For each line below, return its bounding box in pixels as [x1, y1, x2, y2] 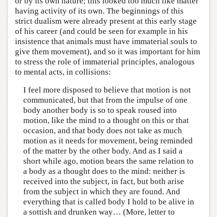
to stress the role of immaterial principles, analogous [15, 57, 195, 66]
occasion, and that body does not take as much [23, 126, 182, 135]
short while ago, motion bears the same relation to [23, 156, 194, 166]
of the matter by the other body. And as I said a [23, 146, 183, 155]
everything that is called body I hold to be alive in [23, 197, 194, 206]
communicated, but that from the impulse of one [23, 95, 187, 105]
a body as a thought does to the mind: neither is [23, 167, 185, 176]
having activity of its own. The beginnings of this [15, 6, 184, 15]
